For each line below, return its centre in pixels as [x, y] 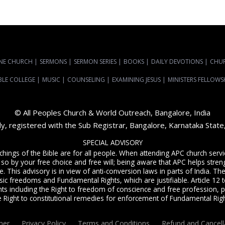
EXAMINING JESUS [136, 80]
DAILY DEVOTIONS [177, 62]
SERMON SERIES [95, 62]
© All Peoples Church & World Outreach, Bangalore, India [113, 113]
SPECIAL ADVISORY [113, 142]
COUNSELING [86, 80]
